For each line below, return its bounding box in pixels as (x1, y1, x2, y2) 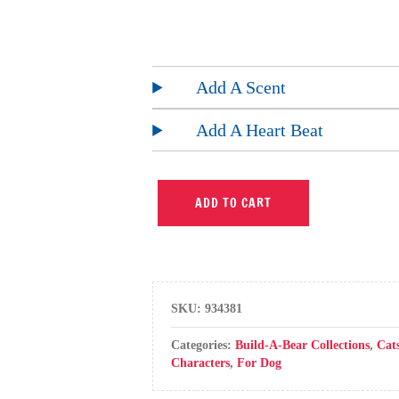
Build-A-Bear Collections (235, 338, 370, 352)
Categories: (171, 338, 236, 352)
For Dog (237, 356, 282, 370)
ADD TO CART (195, 194, 273, 212)
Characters (171, 356, 231, 370)
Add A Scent (196, 77, 287, 97)
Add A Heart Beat (196, 120, 324, 140)
